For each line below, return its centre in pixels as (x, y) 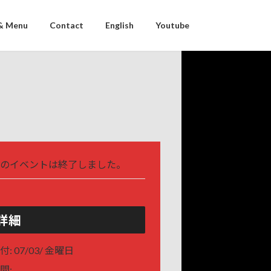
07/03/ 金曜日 (44, 250)
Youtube (172, 25)
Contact (67, 25)
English (119, 25)
